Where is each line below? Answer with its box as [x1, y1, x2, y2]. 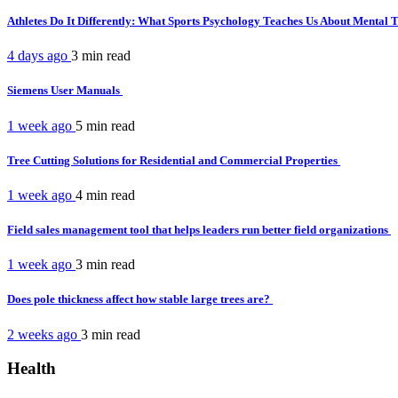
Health [7, 359, 56, 378]
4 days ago [7, 48, 71, 64]
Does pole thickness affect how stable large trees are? [7, 292, 273, 306]
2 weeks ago [7, 326, 81, 342]
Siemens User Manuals [7, 84, 123, 98]
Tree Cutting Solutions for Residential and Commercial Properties [7, 153, 340, 167]
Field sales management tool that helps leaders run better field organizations [7, 223, 391, 237]
